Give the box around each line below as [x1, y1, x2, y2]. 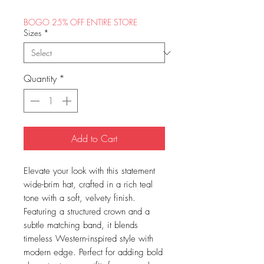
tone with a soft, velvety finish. [24, 192, 136, 204]
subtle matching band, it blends [24, 219, 138, 232]
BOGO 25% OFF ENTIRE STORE [24, 16, 137, 28]
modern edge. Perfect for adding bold [24, 246, 163, 259]
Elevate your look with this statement [24, 165, 155, 177]
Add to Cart [71, 132, 117, 146]
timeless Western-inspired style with [24, 233, 153, 245]
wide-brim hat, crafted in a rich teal [24, 179, 153, 191]
